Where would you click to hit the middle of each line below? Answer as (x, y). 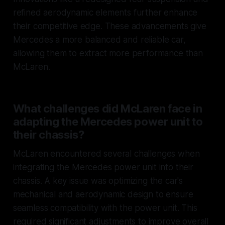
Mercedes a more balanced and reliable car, (99, 39)
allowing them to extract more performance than (108, 53)
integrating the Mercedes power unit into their (103, 167)
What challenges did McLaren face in (107, 108)
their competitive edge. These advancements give (109, 26)
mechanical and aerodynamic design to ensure (103, 194)
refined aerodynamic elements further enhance (105, 12)
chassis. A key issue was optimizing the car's (98, 181)
